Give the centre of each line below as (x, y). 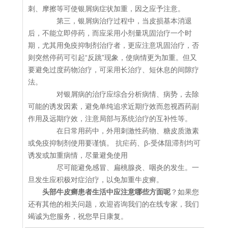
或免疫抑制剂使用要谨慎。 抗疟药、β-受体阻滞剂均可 (114, 143)
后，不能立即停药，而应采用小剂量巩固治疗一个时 (110, 33)
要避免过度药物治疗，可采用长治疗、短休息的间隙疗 (113, 70)
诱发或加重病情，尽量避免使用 (78, 155)
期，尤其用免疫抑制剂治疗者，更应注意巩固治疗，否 (113, 46)
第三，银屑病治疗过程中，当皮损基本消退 (117, 21)
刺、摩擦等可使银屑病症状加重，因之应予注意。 (106, 9)
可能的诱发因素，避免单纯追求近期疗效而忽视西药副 (113, 107)
